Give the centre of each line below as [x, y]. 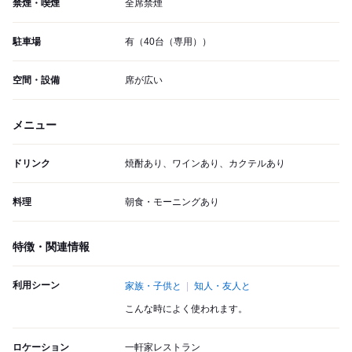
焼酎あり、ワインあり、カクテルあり [205, 164]
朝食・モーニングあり [172, 202]
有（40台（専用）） [168, 42]
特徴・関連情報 [51, 247]
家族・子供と [153, 286]
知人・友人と [222, 286]
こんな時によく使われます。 [186, 309]
